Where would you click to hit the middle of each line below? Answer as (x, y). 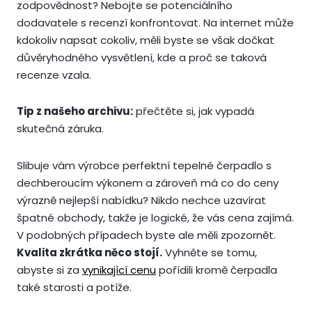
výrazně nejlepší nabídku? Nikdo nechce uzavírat (141, 200)
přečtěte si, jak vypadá (194, 111)
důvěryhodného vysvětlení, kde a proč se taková (142, 58)
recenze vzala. (54, 75)
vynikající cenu (119, 270)
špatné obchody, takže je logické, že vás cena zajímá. (155, 217)
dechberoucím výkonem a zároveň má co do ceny (148, 182)
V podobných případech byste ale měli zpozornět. (146, 235)
